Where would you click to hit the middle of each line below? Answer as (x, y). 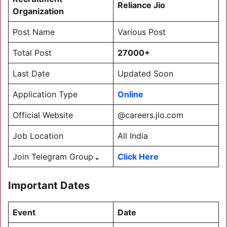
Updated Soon (145, 73)
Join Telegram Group (54, 157)
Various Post (142, 32)
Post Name (34, 32)
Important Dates (49, 185)
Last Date (31, 73)
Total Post (32, 53)
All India (133, 136)
